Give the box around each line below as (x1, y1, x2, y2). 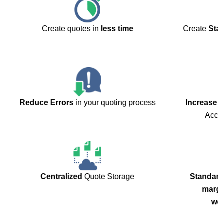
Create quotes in (41, 24, 101, 33)
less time (100, 24, 133, 33)
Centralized (40, 172, 82, 181)
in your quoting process (73, 98, 156, 107)
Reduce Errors (19, 98, 73, 107)
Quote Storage (82, 172, 134, 181)
